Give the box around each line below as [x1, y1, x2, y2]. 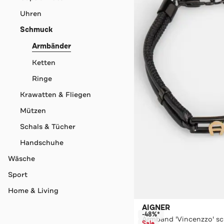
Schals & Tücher [20, 121, 75, 131]
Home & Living [8, 185, 58, 195]
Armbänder [32, 41, 71, 51]
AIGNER [141, 203, 170, 212]
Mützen [20, 105, 46, 115]
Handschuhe [20, 137, 63, 147]
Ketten [32, 57, 55, 67]
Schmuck [20, 24, 52, 34]
